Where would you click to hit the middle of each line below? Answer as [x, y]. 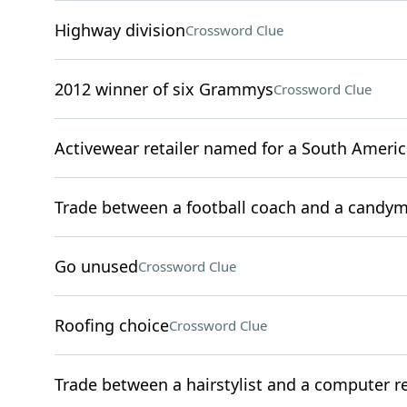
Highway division [119, 30]
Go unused [96, 266]
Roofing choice [111, 325]
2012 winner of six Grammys [164, 89]
